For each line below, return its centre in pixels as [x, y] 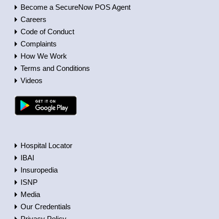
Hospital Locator [46, 146]
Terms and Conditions [55, 68]
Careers [33, 20]
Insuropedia [39, 170]
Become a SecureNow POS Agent [76, 7]
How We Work [44, 56]
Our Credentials [46, 207]
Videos [32, 81]
